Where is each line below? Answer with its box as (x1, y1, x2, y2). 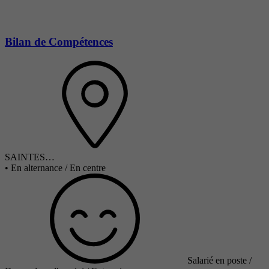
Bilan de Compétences (5, 35, 113, 48)
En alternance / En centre (11, 163, 106, 174)
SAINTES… (5, 152, 55, 163)
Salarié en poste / (187, 255, 252, 266)
